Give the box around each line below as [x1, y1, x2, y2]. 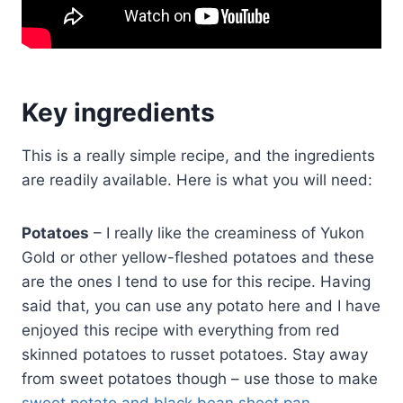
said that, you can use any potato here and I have [22, 297, 381, 316]
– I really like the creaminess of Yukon [89, 224, 364, 243]
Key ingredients [22, 97, 215, 129]
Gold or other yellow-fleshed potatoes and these [22, 248, 374, 267]
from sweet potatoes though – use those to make [22, 370, 378, 389]
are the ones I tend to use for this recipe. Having [22, 273, 371, 291]
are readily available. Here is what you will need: [22, 171, 372, 190]
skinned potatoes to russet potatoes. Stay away [22, 345, 368, 364]
